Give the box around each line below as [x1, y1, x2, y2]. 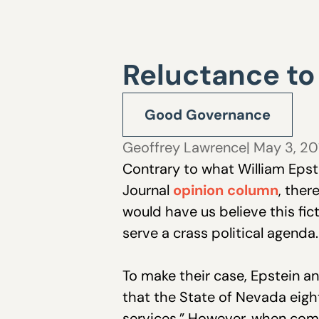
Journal [122, 181, 173, 199]
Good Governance [145, 105, 271, 124]
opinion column [173, 181, 278, 199]
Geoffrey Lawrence [122, 138, 246, 157]
